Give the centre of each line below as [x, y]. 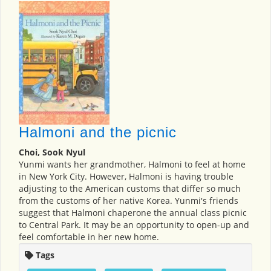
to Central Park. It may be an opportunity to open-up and [134, 225]
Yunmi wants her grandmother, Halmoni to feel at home [132, 165]
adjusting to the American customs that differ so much [130, 189]
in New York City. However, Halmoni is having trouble [126, 177]
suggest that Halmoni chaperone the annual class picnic [133, 213]
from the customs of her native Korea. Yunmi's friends [129, 201]
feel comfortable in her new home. [89, 237]
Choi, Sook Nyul [52, 152]
